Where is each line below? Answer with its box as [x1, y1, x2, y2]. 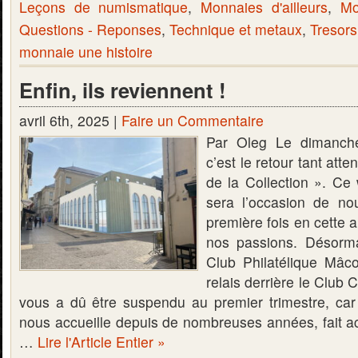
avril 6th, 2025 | [19, 110, 121, 130]
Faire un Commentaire [121, 110, 264, 130]
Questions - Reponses [19, 19, 161, 39]
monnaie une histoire [19, 42, 153, 62]
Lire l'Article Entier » [38, 332, 165, 352]
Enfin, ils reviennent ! [19, 75, 226, 105]
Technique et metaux [169, 19, 302, 39]
